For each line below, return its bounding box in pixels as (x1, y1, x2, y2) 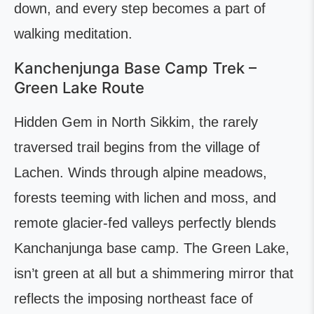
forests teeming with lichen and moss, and (14, 190, 276, 205)
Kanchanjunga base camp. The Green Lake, (14, 240, 289, 256)
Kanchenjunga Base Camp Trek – (14, 59, 257, 77)
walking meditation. (14, 26, 132, 41)
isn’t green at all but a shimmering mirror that (14, 266, 294, 281)
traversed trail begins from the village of (14, 139, 260, 155)
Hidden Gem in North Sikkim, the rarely (14, 114, 258, 130)
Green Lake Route (14, 78, 149, 97)
